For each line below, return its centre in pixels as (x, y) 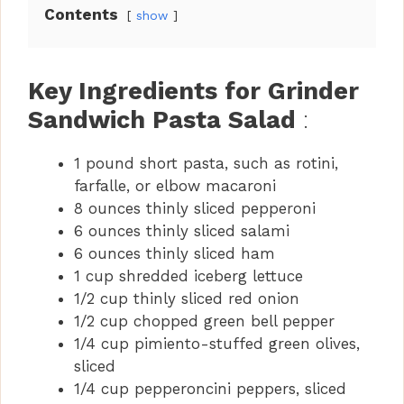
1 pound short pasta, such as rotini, (206, 164)
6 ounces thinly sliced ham (174, 254)
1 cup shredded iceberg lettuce (188, 276)
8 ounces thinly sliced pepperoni (195, 209)
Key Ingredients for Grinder (193, 92)
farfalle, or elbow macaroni (175, 186)
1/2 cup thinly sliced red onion (187, 299)
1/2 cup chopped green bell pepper (204, 321)
